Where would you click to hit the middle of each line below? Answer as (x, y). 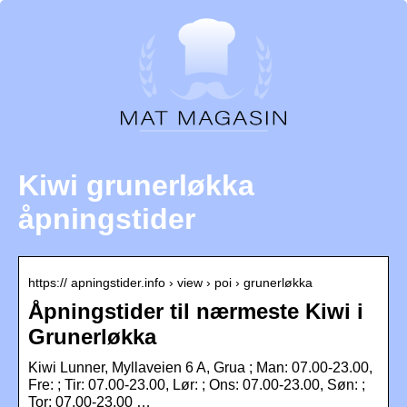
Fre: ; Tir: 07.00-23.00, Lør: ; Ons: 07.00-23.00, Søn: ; (197, 384)
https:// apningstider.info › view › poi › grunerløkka (170, 282)
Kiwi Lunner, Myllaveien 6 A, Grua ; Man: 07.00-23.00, (200, 367)
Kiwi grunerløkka (136, 186)
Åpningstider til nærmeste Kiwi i (196, 311)
